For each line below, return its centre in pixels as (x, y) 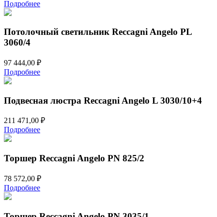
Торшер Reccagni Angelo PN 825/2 (74, 158)
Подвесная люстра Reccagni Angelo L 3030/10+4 (103, 100)
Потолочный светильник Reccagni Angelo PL (98, 32)
